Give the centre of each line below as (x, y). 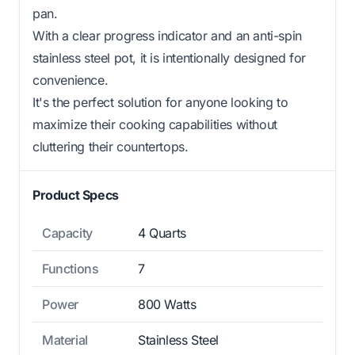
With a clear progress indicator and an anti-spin (167, 35)
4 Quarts (162, 233)
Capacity (67, 233)
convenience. (71, 80)
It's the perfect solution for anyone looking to (160, 102)
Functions (71, 268)
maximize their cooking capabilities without (155, 124)
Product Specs (76, 195)
